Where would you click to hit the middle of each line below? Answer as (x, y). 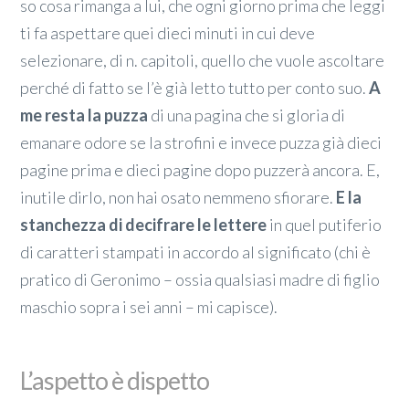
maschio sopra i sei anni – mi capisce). (149, 306)
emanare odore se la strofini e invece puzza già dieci (201, 142)
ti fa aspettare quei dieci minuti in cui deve (168, 32)
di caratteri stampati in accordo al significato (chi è (196, 252)
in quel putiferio (325, 224)
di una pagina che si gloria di (247, 115)
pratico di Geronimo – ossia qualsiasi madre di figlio (200, 279)
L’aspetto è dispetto (115, 380)
